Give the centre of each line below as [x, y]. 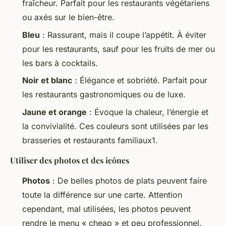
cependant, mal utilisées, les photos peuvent [106, 209]
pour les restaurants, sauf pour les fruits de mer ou [119, 49]
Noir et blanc [47, 80]
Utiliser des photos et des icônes [70, 160]
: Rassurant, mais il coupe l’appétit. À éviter [123, 35]
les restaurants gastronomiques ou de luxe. [104, 95]
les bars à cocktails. [60, 63]
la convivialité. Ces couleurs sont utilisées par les [115, 126]
